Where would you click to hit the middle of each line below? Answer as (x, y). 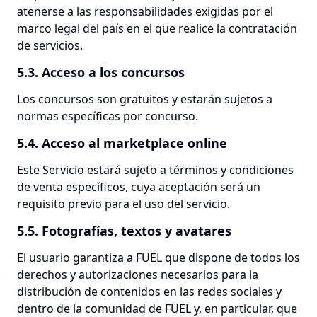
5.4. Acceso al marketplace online (122, 143)
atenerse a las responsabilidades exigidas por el (145, 11)
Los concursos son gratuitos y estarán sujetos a (145, 99)
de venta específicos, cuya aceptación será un (139, 187)
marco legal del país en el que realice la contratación (157, 28)
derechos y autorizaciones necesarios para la (138, 275)
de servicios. (50, 45)
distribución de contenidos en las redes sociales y (149, 292)
